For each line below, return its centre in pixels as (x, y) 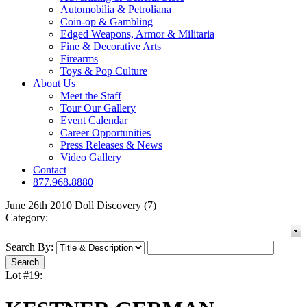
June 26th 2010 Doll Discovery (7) (81, 206)
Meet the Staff (91, 96)
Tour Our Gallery (98, 108)
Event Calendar (94, 121)
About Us (54, 84)
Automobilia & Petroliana (116, 10)
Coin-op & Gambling (107, 22)
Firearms (79, 59)
